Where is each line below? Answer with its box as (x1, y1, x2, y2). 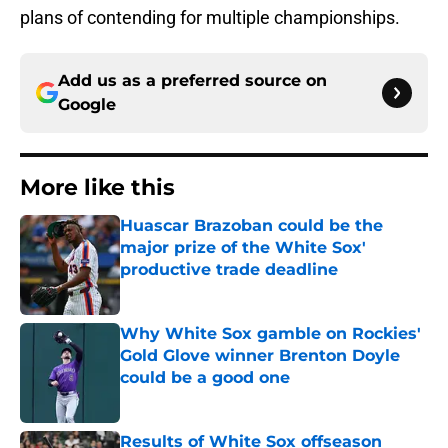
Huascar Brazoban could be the (120, 216, 383, 236)
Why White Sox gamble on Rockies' (120, 324, 421, 344)
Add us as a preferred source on (58, 71, 327, 91)
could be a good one (120, 368, 290, 388)
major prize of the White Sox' (120, 238, 366, 258)
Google (58, 95, 116, 115)
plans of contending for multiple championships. (20, 7, 400, 29)
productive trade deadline (120, 260, 338, 280)
